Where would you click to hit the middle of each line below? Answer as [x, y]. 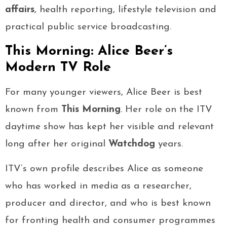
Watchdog [132, 144]
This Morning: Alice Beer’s [89, 52]
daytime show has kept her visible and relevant [109, 127]
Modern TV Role [58, 68]
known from [33, 110]
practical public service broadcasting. [88, 27]
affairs [20, 10]
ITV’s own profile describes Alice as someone [104, 169]
